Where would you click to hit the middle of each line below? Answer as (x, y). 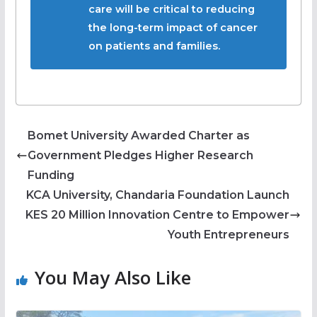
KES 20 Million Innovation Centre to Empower (158, 214)
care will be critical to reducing (171, 9)
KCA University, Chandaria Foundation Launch (158, 195)
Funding (51, 175)
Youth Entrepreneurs (229, 234)
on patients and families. (154, 46)
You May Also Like (113, 277)
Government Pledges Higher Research (140, 155)
